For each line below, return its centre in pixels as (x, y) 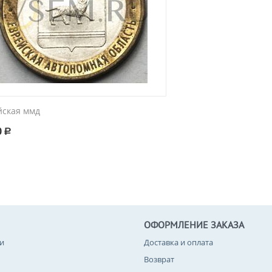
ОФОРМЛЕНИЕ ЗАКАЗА (194, 225)
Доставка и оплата (178, 242)
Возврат (159, 259)
